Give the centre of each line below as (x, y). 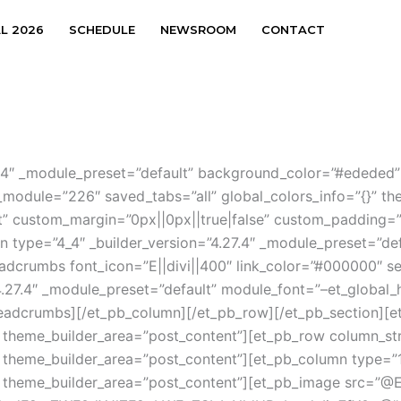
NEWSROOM (198, 30)
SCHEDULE (102, 30)
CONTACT (293, 30)
